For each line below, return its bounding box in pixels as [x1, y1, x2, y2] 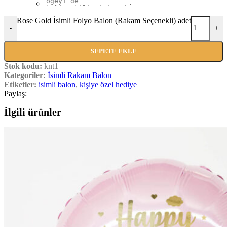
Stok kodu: [4, 61, 44, 70]
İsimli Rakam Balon [48, 70, 111, 80]
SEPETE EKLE [90, 47, 137, 55]
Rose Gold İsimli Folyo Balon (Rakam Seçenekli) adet [17, 16, 191, 25]
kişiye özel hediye [80, 80, 137, 89]
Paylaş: [4, 89, 27, 98]
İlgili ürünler [4, 106, 61, 118]
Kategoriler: [4, 70, 46, 80]
